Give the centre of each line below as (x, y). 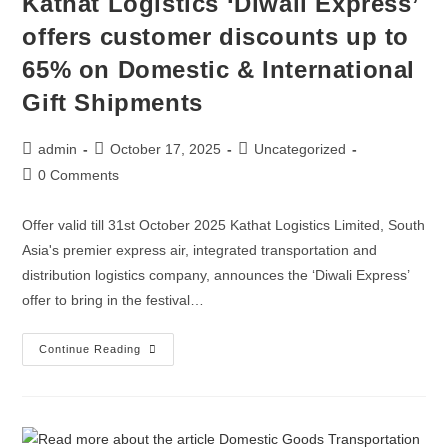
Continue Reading (90, 349)
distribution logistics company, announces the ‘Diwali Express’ (216, 275)
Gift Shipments (112, 102)
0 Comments (79, 175)
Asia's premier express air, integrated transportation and (200, 250)
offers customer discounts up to (216, 36)
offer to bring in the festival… (113, 300)
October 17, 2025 (166, 149)
